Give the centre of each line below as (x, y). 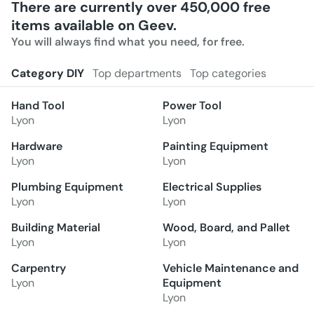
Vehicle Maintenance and (231, 268)
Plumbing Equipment (67, 187)
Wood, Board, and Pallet (226, 228)
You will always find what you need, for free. (128, 42)
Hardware (37, 146)
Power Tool (192, 106)
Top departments (137, 74)
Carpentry (39, 268)
